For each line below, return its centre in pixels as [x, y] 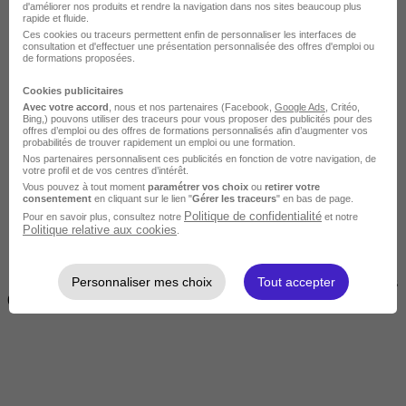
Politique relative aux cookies [100, 229]
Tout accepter [296, 281]
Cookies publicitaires [73, 90]
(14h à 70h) [40, 298]
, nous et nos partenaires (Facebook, [192, 106]
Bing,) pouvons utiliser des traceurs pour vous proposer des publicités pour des [198, 118]
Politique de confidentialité [253, 216]
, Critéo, [343, 106]
